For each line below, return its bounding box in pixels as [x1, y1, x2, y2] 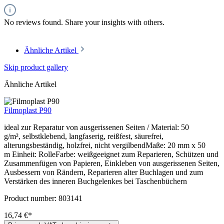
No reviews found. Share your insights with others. [4, 17, 164, 26]
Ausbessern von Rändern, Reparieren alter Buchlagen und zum [4, 167, 203, 176]
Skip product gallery [4, 62, 68, 71]
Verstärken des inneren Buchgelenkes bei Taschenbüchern [4, 176, 187, 185]
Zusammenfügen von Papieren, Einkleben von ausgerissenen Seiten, [4, 158, 219, 167]
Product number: [4, 193, 58, 202]
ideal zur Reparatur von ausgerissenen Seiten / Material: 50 [4, 122, 189, 131]
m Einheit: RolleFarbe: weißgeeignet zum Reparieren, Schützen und [4, 149, 218, 158]
